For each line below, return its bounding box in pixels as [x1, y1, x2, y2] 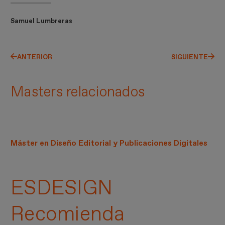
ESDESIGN [11, 175, 113, 201]
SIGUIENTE [171, 53, 208, 62]
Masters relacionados [11, 82, 145, 101]
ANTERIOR [17, 53, 53, 62]
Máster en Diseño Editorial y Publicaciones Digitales [11, 138, 208, 148]
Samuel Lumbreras [11, 17, 73, 25]
